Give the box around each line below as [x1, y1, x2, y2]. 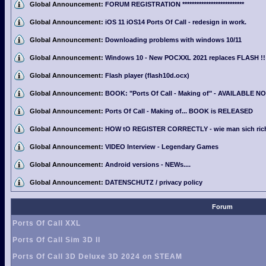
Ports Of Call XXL [12, 219, 81, 227]
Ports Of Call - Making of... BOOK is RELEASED [105, 107, 253, 115]
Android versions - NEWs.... [105, 161, 191, 168]
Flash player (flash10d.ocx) [105, 72, 189, 79]
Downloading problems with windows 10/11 [105, 36, 242, 43]
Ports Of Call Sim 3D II [12, 236, 100, 244]
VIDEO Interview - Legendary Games [105, 143, 218, 150]
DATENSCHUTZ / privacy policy [105, 179, 202, 186]
